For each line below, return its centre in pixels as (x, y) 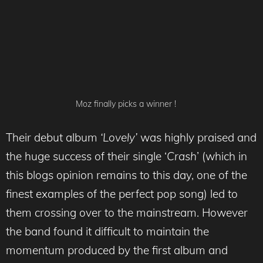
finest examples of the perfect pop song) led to (122, 193)
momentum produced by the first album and (117, 250)
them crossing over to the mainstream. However (127, 212)
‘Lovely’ (119, 137)
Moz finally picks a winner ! (126, 104)
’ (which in (222, 156)
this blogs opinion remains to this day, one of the (127, 175)
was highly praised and (197, 137)
